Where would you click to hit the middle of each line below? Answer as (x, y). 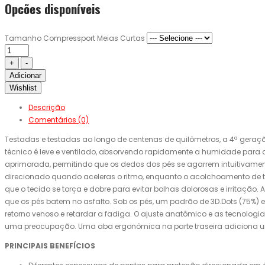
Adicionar (25, 76)
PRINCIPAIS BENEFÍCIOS (50, 246)
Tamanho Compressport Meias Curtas (75, 38)
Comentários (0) (59, 120)
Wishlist (23, 88)
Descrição (47, 108)
